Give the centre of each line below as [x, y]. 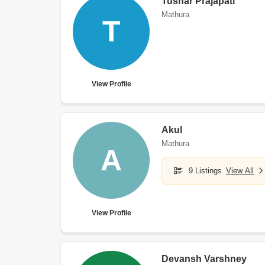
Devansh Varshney [204, 259]
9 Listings [205, 171]
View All [240, 171]
